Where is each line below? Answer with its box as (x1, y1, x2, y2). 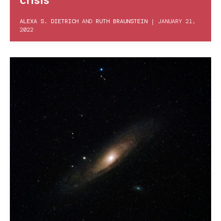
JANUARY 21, (158, 17, 196, 26)
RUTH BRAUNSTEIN (96, 17, 147, 26)
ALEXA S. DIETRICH (20, 17, 78, 26)
